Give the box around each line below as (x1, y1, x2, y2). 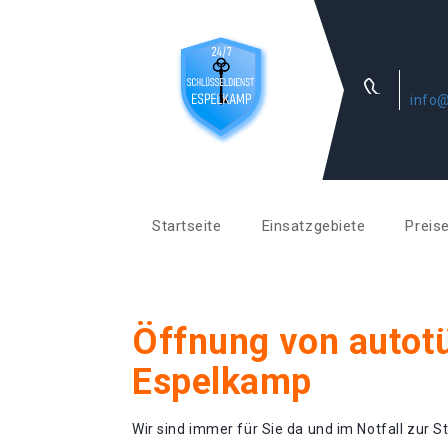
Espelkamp (132, 361, 313, 403)
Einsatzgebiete (261, 217, 366, 235)
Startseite (152, 217, 222, 235)
